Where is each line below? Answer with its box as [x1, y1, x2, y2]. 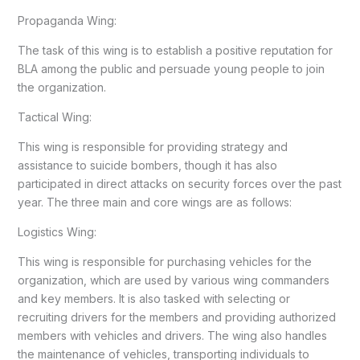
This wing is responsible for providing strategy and [17, 140, 288, 154]
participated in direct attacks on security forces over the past [17, 177, 342, 191]
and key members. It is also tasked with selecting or [17, 292, 290, 306]
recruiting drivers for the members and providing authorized [17, 310, 336, 325]
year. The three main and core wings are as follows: [17, 195, 292, 210]
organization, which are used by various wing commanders [17, 273, 329, 288]
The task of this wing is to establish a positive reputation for [17, 43, 333, 58]
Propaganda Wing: [17, 14, 117, 28]
